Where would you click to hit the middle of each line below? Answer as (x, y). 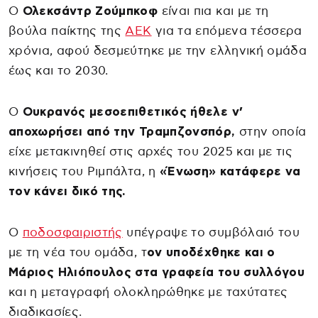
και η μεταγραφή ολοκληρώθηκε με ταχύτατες (148, 292)
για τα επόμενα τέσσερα (227, 31)
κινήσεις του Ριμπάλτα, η (82, 171)
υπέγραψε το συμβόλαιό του (211, 232)
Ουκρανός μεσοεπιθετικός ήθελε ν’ (133, 111)
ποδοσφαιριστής (72, 232)
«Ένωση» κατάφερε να (228, 171)
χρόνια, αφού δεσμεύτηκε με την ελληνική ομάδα (158, 50)
